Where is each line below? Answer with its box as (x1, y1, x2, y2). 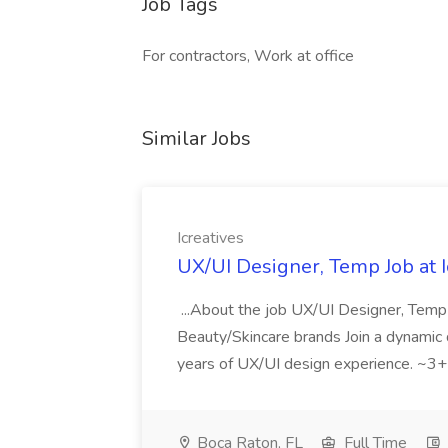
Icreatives (177, 227, 244, 249)
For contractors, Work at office (142, 45, 354, 67)
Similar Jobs (142, 125, 251, 152)
